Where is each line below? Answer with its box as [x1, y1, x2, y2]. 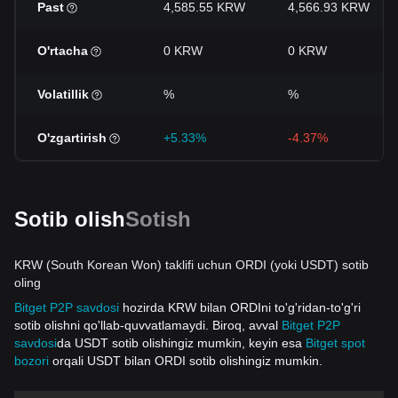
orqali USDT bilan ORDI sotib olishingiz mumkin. [49, 354, 322, 368]
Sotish [125, 207, 191, 231]
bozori [14, 354, 49, 368]
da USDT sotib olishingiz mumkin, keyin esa [57, 336, 306, 350]
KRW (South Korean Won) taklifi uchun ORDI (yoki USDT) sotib [14, 258, 369, 272]
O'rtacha [37, 44, 88, 58]
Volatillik [37, 87, 89, 101]
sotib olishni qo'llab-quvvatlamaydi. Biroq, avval [14, 318, 282, 332]
